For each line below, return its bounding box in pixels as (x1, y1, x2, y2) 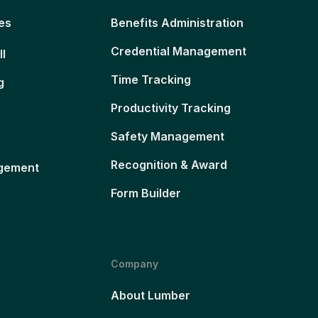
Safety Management (110, 129, 224, 144)
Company (110, 258, 158, 270)
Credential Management (110, 44, 246, 59)
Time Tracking (110, 72, 191, 87)
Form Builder (110, 186, 181, 201)
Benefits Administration (110, 16, 243, 31)
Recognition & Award (110, 158, 227, 172)
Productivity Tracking (110, 101, 231, 116)
